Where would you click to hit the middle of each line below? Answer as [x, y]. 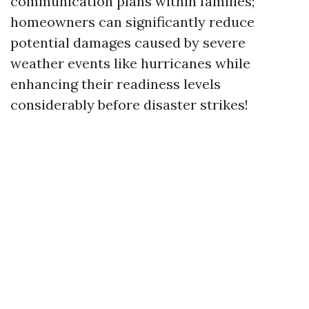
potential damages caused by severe [128, 42]
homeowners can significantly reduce [132, 21]
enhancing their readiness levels [116, 83]
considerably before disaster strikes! [129, 104]
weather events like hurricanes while [130, 63]
